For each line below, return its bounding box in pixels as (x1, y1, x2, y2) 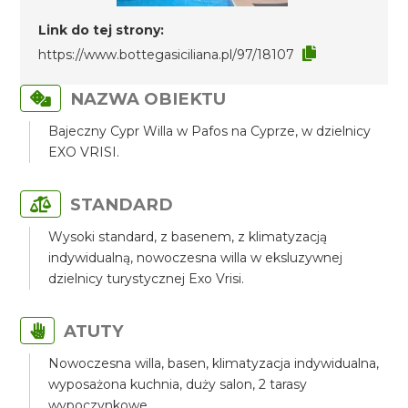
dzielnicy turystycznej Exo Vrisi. (48, 270, 245, 287)
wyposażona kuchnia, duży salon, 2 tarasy (48, 376, 308, 393)
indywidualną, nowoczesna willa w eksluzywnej (48, 250, 343, 266)
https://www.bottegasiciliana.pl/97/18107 (38, 46, 295, 63)
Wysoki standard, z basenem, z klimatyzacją (48, 229, 328, 245)
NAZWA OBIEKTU (70, 88, 227, 109)
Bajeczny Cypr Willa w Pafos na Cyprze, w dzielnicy (48, 123, 372, 139)
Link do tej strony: (38, 22, 165, 38)
